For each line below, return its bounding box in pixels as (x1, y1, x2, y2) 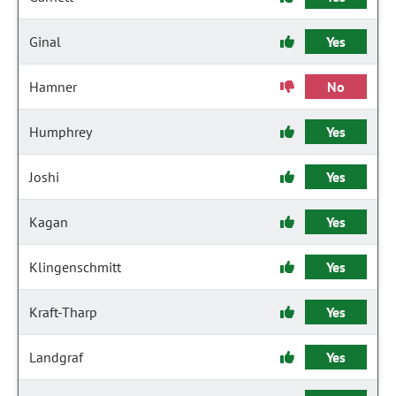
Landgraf (29, 348, 83, 366)
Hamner (29, 78, 77, 95)
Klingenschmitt (29, 258, 121, 276)
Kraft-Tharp (29, 303, 97, 321)
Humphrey (29, 123, 92, 141)
